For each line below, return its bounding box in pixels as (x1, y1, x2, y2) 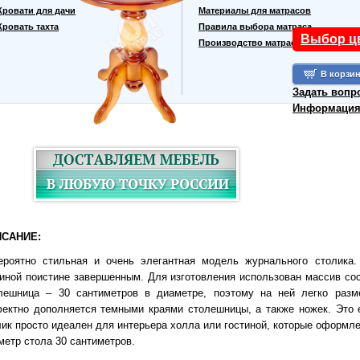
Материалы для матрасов (198, 5, 311, 15)
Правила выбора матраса (198, 21, 312, 31)
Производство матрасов (198, 37, 307, 47)
